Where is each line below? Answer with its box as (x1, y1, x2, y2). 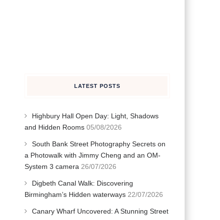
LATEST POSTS (74, 83, 120, 89)
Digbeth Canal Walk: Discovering (31, 179, 133, 187)
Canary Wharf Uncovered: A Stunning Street (31, 207, 168, 215)
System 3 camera (24, 163, 79, 170)
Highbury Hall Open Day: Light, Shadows (31, 112, 159, 120)
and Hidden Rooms (24, 123, 84, 131)
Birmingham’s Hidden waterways (24, 191, 126, 198)
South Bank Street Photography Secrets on (31, 140, 165, 148)
